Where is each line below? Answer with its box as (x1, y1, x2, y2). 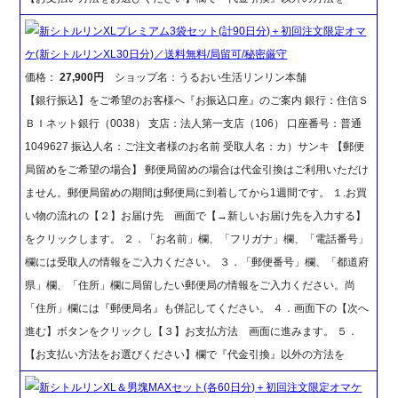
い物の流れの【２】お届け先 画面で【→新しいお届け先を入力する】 (25, 209, 367, 222)
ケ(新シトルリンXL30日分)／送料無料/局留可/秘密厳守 (25, 47, 288, 60)
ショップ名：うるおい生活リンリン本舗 (104, 70, 307, 84)
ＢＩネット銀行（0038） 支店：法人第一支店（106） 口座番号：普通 (25, 116, 362, 130)
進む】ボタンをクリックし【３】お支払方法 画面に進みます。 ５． (25, 324, 359, 338)
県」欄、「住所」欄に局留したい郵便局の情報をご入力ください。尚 (25, 278, 356, 291)
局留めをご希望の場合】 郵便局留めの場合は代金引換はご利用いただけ (25, 163, 370, 176)
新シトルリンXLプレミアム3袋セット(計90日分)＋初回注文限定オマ (39, 24, 367, 37)
